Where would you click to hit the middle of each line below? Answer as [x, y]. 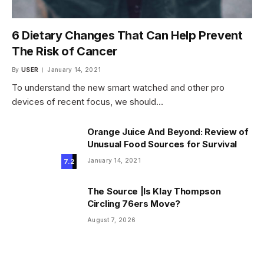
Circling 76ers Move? [134, 203]
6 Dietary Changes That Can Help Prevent [127, 35]
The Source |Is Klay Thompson [154, 191]
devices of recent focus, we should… [88, 101]
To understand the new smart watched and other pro [118, 87]
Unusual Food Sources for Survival [162, 144]
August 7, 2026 [112, 220]
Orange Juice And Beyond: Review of [168, 131]
